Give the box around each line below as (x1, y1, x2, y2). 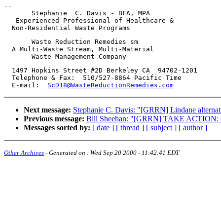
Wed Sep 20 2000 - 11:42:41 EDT (90, 149, 179, 157)
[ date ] (92, 123, 114, 132)
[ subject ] (146, 123, 177, 132)
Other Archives (4, 149, 44, 157)
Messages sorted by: (24, 123, 90, 132)
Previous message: (24, 114, 84, 123)
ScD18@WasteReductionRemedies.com (47, 81, 174, 89)
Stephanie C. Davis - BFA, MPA (4, 9, 150, 17)
